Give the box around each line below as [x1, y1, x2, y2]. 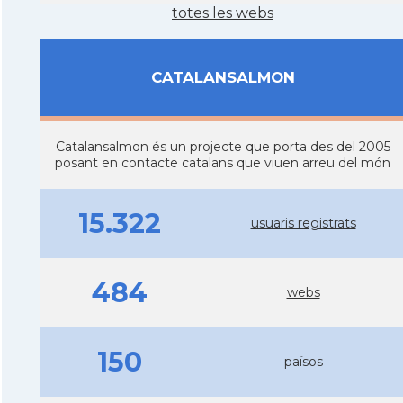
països [283, 353, 323, 370]
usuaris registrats [250, 214, 356, 231]
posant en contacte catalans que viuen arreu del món [55, 154, 390, 171]
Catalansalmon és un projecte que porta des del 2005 [55, 138, 390, 155]
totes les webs [172, 4, 273, 22]
